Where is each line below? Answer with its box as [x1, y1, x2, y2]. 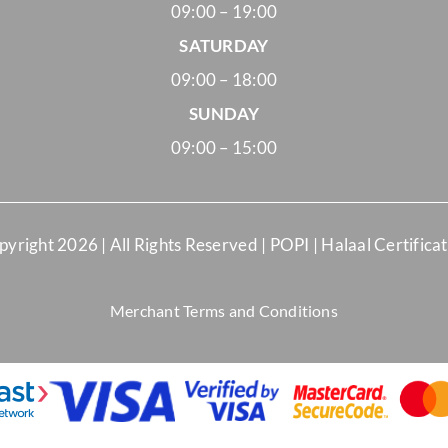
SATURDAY [179, 35, 269, 56]
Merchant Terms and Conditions [110, 301, 338, 320]
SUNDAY [189, 103, 259, 124]
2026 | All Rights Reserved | [57, 234, 270, 255]
